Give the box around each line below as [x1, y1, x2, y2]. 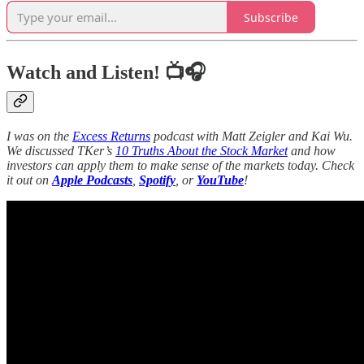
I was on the [6, 128, 72, 143]
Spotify [139, 172, 175, 187]
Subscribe [244, 9, 298, 25]
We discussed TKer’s [6, 143, 115, 158]
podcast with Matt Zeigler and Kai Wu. [150, 128, 353, 143]
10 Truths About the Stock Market [115, 143, 288, 158]
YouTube [197, 172, 244, 187]
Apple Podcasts [52, 172, 132, 187]
